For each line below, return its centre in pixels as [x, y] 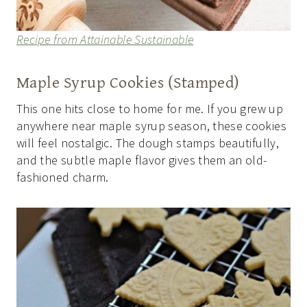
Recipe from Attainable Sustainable [105, 39]
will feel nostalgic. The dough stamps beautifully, [148, 143]
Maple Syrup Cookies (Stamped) [128, 82]
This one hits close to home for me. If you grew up [150, 108]
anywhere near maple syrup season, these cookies [151, 125]
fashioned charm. [63, 177]
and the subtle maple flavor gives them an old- [142, 160]
